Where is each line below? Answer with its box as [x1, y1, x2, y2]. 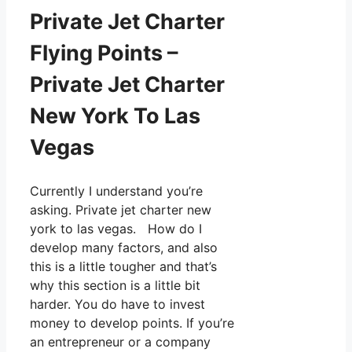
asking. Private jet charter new [30, 201, 211, 218]
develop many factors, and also [30, 239, 218, 255]
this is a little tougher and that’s [30, 258, 217, 274]
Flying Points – [30, 40, 178, 67]
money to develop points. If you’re [30, 314, 234, 331]
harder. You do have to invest [30, 295, 205, 312]
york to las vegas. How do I [30, 220, 202, 236]
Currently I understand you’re [30, 182, 203, 199]
